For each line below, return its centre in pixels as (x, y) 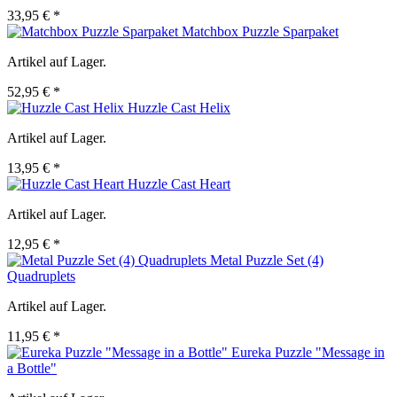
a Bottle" (32, 369)
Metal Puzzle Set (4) (267, 261)
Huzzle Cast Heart (179, 184)
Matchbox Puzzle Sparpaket (260, 32)
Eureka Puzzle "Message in (308, 353)
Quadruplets (41, 276)
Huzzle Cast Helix (179, 108)
